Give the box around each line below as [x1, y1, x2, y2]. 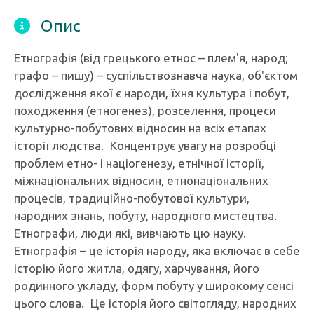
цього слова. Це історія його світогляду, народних [14, 296, 296, 310]
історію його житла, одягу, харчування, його [14, 261, 259, 275]
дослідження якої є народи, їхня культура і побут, [14, 86, 289, 100]
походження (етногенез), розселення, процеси [14, 104, 276, 117]
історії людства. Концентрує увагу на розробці [14, 139, 276, 152]
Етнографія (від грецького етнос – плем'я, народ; [14, 51, 288, 64]
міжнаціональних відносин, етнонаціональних [14, 174, 268, 187]
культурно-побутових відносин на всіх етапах [14, 121, 266, 135]
